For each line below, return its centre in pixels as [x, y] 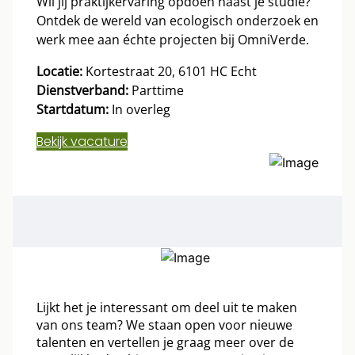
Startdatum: [73, 109]
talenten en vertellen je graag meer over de [165, 343]
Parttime [156, 90]
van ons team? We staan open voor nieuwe [164, 325]
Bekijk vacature [82, 141]
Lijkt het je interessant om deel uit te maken [167, 308]
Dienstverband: [82, 90]
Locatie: [59, 71]
